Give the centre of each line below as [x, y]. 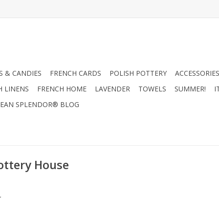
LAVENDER [112, 89]
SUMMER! [190, 89]
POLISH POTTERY [138, 73]
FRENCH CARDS [76, 73]
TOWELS [152, 89]
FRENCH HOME [62, 89]
